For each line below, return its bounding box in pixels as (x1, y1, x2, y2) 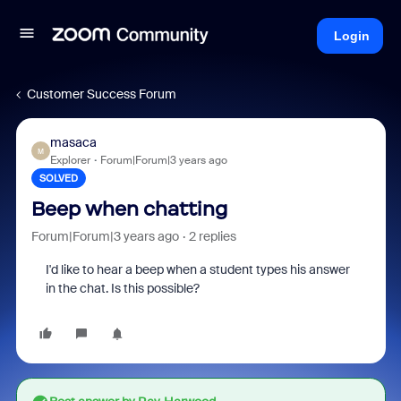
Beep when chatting (30, 197, 227, 221)
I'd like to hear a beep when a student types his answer (45, 261, 350, 277)
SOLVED (38, 172, 78, 184)
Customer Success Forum (27, 86, 176, 102)
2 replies (188, 228, 236, 244)
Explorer (49, 153, 90, 167)
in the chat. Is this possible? (45, 280, 200, 296)
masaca (49, 134, 97, 150)
